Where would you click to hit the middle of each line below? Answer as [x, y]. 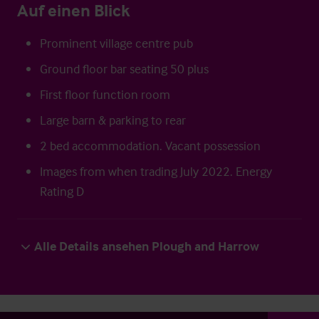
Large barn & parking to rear [113, 120]
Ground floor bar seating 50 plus [124, 69]
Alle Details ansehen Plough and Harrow [147, 246]
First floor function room [105, 94]
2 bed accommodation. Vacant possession [150, 146]
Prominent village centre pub [116, 43]
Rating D [62, 191]
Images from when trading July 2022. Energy [156, 171]
